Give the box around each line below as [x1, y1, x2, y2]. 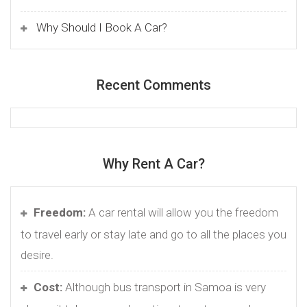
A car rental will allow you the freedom [86, 205, 278, 219]
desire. [21, 247, 53, 262]
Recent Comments [96, 76, 211, 93]
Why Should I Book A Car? [36, 20, 167, 34]
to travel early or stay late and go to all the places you [21, 227, 286, 241]
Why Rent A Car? [102, 155, 205, 172]
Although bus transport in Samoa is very [62, 280, 266, 294]
